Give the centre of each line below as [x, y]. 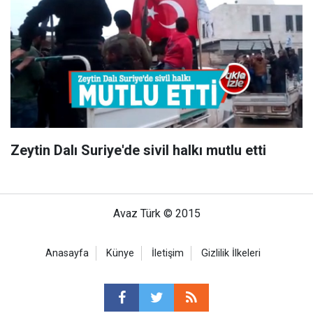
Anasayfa [67, 253]
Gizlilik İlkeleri [231, 253]
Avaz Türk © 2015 [156, 213]
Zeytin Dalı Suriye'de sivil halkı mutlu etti [138, 150]
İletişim [168, 253]
